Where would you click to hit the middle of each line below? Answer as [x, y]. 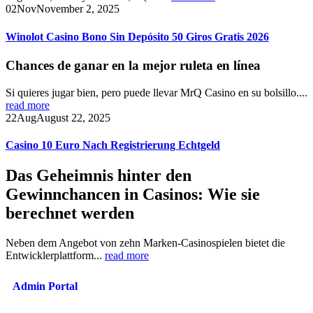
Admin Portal [45, 286]
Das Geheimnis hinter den [99, 176]
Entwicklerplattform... [55, 256]
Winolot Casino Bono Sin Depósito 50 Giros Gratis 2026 [137, 36]
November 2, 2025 [78, 9]
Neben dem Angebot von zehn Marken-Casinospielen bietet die [145, 243]
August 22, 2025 [73, 117]
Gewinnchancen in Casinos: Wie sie [133, 195]
